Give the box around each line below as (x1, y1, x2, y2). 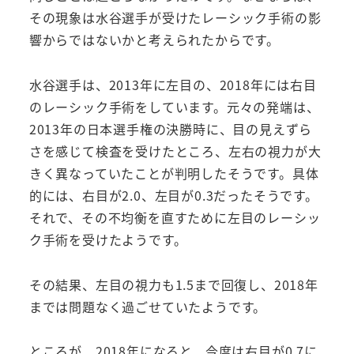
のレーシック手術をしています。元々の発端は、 (28, 96, 320, 116)
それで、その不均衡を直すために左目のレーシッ (28, 207, 321, 227)
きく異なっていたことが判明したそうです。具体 (28, 163, 319, 183)
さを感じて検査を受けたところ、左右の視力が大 (28, 141, 322, 160)
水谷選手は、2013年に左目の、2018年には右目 (28, 74, 317, 94)
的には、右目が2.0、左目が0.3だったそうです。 (28, 185, 318, 205)
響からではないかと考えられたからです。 (28, 29, 280, 49)
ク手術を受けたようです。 (28, 229, 187, 249)
